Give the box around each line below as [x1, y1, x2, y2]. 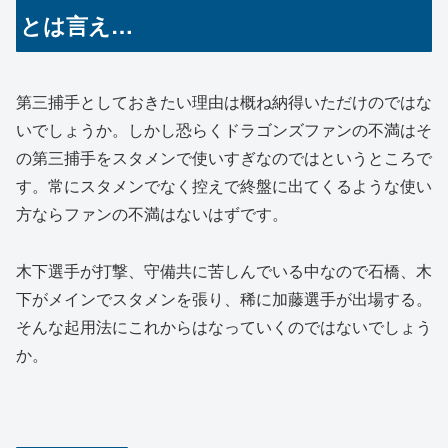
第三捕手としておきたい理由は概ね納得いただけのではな [16, 89, 432, 113]
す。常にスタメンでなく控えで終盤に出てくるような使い [16, 173, 432, 197]
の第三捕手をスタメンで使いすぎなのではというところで [16, 145, 432, 169]
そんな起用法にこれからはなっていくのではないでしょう [16, 314, 432, 338]
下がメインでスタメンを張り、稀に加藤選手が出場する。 [16, 286, 432, 310]
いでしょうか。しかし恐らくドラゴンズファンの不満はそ [16, 117, 432, 141]
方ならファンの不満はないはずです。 [16, 201, 288, 225]
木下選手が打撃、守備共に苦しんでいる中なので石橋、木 [16, 258, 432, 282]
